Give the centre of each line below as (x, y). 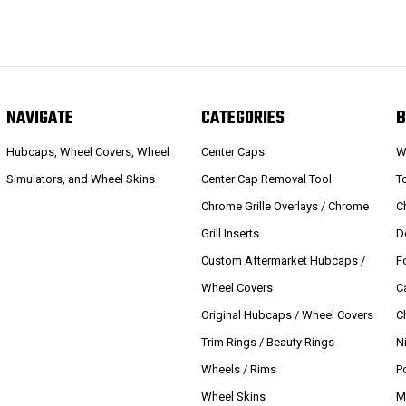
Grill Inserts (231, 233)
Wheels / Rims (239, 369)
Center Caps (233, 151)
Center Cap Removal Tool (267, 179)
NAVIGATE (39, 118)
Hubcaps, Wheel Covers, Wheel (87, 151)
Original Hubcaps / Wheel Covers (288, 314)
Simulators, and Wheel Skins (80, 179)
